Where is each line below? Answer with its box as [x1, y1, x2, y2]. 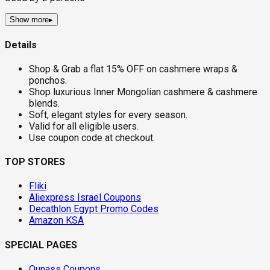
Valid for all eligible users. [29, 120, 139, 132]
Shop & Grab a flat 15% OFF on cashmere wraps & [29, 63, 237, 75]
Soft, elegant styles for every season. [29, 108, 187, 121]
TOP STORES [5, 156, 65, 168]
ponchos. [29, 74, 67, 86]
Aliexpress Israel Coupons [29, 192, 141, 204]
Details [5, 39, 37, 51]
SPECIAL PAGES [5, 239, 77, 251]
